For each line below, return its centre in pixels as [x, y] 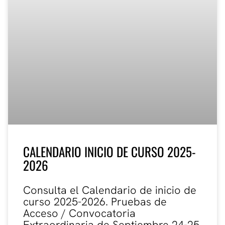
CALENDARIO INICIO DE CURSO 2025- [109, 152]
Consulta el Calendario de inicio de [110, 190]
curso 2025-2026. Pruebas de [95, 202]
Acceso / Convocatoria [79, 213]
